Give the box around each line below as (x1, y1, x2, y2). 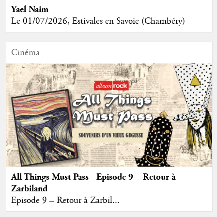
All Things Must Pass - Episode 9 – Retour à (11, 171, 175, 183)
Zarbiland (11, 183, 47, 194)
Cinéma (11, 47, 40, 59)
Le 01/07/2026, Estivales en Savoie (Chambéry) (11, 15, 185, 28)
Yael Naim (11, 4, 48, 15)
